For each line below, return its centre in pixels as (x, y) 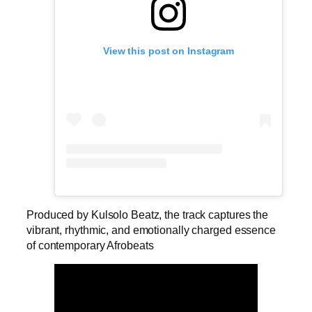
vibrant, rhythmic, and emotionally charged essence (151, 229)
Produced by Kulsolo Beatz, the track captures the (148, 214)
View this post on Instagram (169, 50)
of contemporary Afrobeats (90, 245)
